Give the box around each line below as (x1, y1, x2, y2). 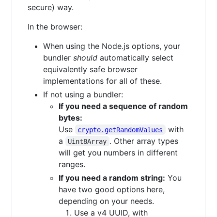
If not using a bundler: (43, 89, 123, 99)
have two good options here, (59, 184, 165, 194)
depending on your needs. (59, 196, 154, 206)
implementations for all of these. (43, 76, 162, 86)
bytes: (59, 112, 82, 123)
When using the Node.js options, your (43, 41, 180, 51)
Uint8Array (68, 137, 107, 145)
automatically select (97, 52, 173, 62)
